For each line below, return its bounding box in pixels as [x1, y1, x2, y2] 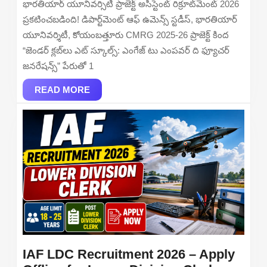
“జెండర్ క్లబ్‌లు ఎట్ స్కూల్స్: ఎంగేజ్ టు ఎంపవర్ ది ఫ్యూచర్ [23, 45, 229, 56]
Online [62, 53, 102, 69]
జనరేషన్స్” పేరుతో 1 [23, 61, 94, 72]
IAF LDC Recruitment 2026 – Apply [23, 246, 235, 262]
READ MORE [35, 85, 90, 95]
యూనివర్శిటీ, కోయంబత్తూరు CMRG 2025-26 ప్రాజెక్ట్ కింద [23, 30, 229, 41]
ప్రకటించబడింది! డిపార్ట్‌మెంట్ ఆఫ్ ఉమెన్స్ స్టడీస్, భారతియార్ [23, 14, 237, 25]
